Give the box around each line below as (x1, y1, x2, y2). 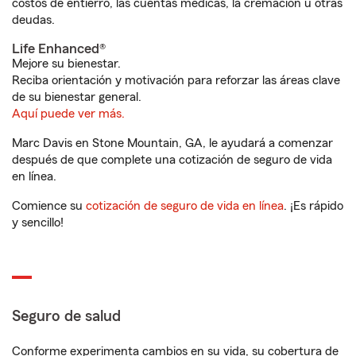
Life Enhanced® (12, 41, 106, 56)
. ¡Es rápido (284, 199, 343, 212)
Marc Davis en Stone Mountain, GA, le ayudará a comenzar (12, 137, 333, 149)
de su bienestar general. (12, 91, 141, 103)
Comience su (12, 199, 86, 212)
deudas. (12, 14, 55, 26)
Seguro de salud (12, 308, 121, 324)
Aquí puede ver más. (12, 107, 125, 120)
